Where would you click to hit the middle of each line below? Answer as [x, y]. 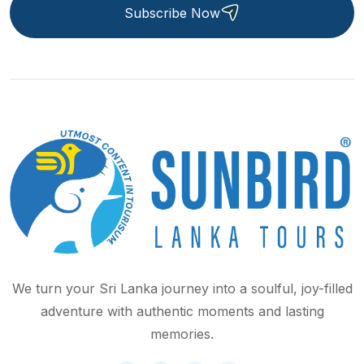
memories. [182, 334]
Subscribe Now [172, 13]
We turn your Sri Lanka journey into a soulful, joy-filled [182, 289]
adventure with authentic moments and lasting [182, 312]
